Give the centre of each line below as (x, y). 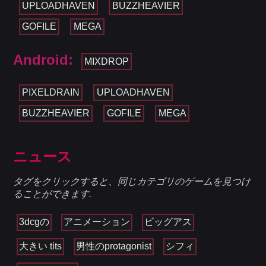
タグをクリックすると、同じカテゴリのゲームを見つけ (132, 182)
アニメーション (97, 222)
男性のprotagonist (114, 246)
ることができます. (53, 194)
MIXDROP (106, 61)
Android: (43, 59)
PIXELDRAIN (50, 93)
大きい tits (41, 246)
